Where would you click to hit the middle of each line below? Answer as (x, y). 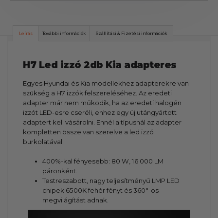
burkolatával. (44, 141)
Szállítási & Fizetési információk (131, 33)
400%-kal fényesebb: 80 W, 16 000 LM (103, 161)
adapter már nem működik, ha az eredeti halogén (102, 102)
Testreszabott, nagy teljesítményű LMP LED (111, 180)
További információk (64, 33)
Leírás (26, 33)
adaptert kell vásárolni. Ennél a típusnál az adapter (102, 122)
